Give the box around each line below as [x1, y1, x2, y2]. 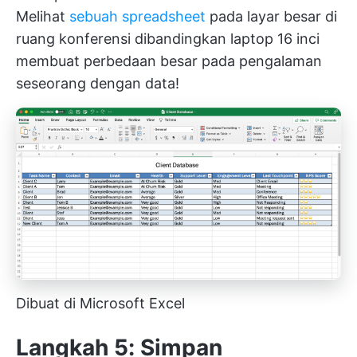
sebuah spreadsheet [69, 7, 206, 25]
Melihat [16, 7, 69, 25]
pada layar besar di [206, 7, 337, 25]
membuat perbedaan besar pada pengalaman [16, 52, 322, 69]
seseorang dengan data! [16, 74, 179, 92]
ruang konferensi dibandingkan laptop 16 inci [16, 29, 320, 47]
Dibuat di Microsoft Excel [16, 295, 185, 312]
